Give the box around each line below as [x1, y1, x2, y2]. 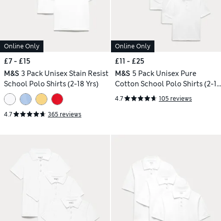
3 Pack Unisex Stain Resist [21, 69, 109, 78]
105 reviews [159, 94, 192, 103]
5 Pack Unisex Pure [132, 69, 196, 78]
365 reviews [48, 110, 81, 118]
